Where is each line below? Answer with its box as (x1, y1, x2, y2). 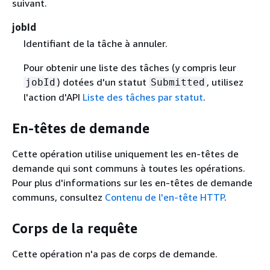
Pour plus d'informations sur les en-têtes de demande (12, 176, 253, 189)
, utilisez (206, 75, 243, 88)
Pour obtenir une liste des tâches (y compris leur (23, 61, 236, 74)
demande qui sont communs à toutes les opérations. (12, 162, 245, 174)
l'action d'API (23, 90, 83, 103)
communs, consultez (12, 190, 105, 203)
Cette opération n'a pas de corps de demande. (12, 247, 218, 260)
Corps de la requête (12, 221, 137, 237)
